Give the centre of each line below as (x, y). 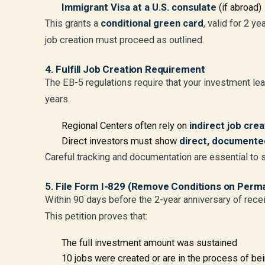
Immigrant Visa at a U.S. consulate (139, 7)
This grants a (73, 23)
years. (57, 99)
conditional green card (152, 23)
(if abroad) (239, 7)
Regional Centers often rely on (125, 126)
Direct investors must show (120, 141)
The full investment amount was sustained (149, 243)
